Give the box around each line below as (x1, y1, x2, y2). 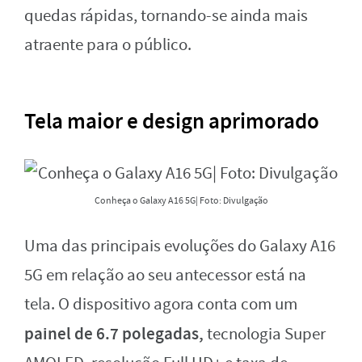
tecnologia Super (204, 323, 326, 346)
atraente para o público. (24, 33, 192, 56)
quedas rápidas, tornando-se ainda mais (24, 4, 308, 27)
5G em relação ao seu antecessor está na (24, 264, 306, 287)
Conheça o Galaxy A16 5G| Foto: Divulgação (94, 194, 268, 208)
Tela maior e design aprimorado (24, 106, 319, 136)
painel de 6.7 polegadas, (24, 322, 204, 346)
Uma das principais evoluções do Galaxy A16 (24, 235, 335, 258)
